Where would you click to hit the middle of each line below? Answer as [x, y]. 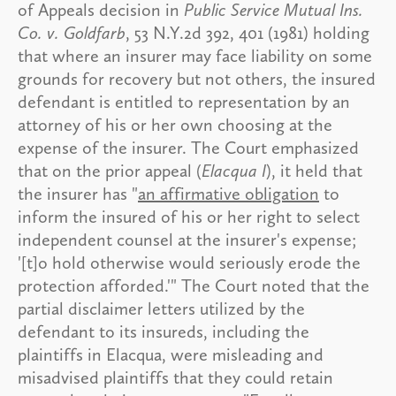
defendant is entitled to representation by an [184, 101]
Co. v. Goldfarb [72, 32]
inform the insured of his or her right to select [189, 216]
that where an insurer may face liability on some [195, 55]
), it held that [314, 170]
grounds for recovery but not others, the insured [197, 78]
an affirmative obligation [228, 193]
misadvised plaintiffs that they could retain [175, 377]
